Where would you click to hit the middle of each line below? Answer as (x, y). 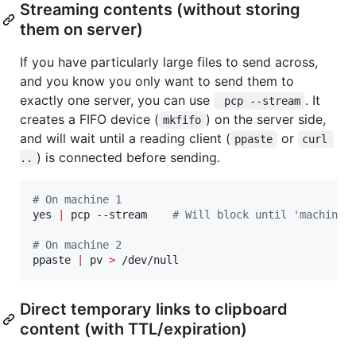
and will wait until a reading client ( (125, 139)
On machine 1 (80, 200)
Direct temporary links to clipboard (154, 310)
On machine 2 (80, 245)
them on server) (81, 30)
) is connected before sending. (129, 158)
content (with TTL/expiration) (133, 329)
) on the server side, (267, 120)
